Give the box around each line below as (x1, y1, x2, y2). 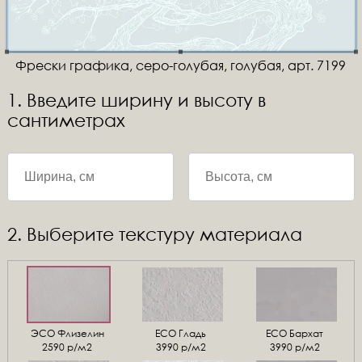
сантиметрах (6, 110, 125, 130)
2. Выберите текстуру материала (6, 224, 302, 244)
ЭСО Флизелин (30, 326, 104, 340)
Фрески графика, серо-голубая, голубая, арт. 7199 (15, 57, 347, 74)
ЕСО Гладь (155, 326, 207, 340)
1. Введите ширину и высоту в (6, 90, 266, 110)
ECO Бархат (266, 326, 324, 340)
